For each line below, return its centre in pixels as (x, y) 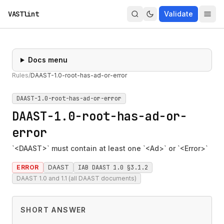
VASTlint (23, 14)
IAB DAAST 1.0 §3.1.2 (113, 167)
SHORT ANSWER (53, 210)
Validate (178, 14)
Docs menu (47, 60)
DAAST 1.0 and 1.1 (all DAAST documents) (76, 178)
